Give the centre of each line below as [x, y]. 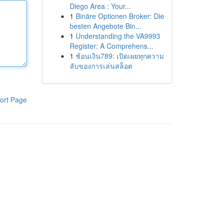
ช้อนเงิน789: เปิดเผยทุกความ [119, 56]
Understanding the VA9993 [118, 36]
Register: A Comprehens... [111, 46]
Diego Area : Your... [100, 6]
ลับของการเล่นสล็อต [101, 66]
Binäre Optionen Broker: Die [120, 16]
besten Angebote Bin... [105, 26]
